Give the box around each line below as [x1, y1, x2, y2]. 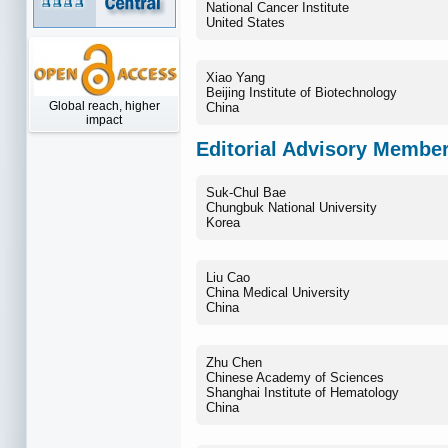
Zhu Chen [206, 354, 262, 370]
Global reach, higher [48, 99, 160, 113]
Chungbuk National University [206, 199, 377, 215]
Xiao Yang [206, 70, 265, 86]
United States [206, 15, 285, 31]
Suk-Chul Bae [206, 184, 286, 200]
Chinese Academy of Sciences [206, 369, 384, 385]
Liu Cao [206, 269, 250, 285]
